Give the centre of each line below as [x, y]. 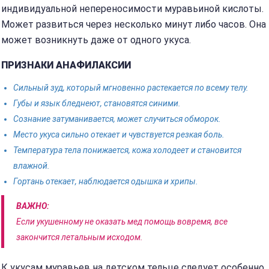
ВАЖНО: [33, 206]
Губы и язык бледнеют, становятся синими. [97, 103]
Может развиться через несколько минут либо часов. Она [134, 24]
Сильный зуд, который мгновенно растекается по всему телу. [131, 88]
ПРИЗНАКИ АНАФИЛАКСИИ [66, 65]
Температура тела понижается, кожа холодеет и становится [127, 150]
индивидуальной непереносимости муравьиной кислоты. [132, 9]
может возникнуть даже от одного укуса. [96, 40]
